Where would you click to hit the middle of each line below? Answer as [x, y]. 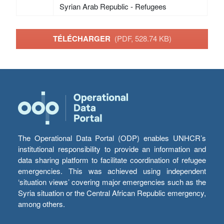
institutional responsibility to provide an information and [112, 149]
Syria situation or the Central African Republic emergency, [112, 193]
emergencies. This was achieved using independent [112, 171]
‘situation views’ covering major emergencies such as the [112, 182]
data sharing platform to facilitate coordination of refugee [112, 160]
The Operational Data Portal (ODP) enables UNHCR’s [112, 138]
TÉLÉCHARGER [83, 39]
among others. [41, 204]
